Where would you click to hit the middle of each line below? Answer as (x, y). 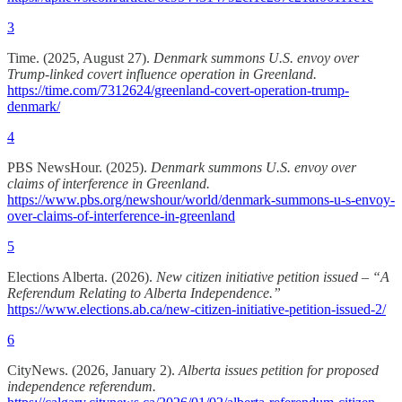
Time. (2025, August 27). (80, 57)
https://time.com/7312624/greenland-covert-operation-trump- (178, 90)
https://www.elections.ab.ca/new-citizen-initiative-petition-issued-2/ (197, 309)
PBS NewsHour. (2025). (79, 167)
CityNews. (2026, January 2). (93, 370)
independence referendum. (82, 386)
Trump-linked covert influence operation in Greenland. (162, 74)
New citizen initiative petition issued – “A (273, 276)
